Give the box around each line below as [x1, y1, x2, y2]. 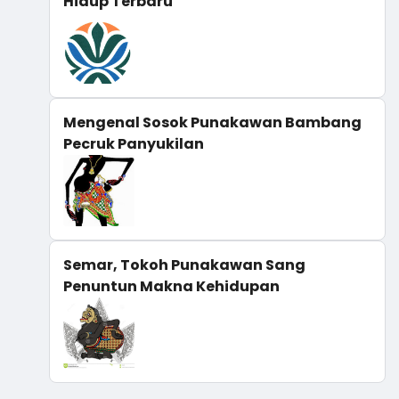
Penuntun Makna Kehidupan [63, 275, 280, 297]
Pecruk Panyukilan [63, 133, 204, 154]
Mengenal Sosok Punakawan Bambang [63, 111, 362, 133]
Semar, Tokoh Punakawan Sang [63, 254, 305, 275]
